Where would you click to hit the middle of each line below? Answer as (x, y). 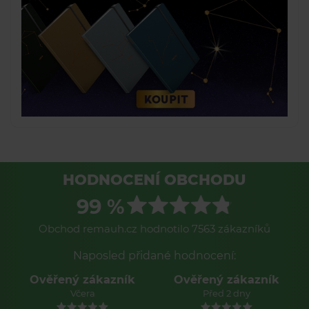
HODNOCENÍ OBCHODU (154, 180)
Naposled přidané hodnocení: (154, 256)
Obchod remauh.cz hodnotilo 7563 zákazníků (154, 229)
